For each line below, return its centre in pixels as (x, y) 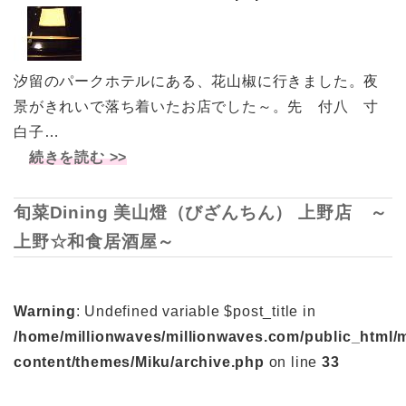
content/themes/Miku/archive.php (139, 362)
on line (293, 362)
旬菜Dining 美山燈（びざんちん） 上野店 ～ (201, 212)
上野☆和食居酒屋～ (95, 241)
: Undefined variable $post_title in (196, 312)
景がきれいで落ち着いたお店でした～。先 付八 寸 (197, 106)
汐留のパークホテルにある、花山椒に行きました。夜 (197, 81)
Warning (45, 312)
